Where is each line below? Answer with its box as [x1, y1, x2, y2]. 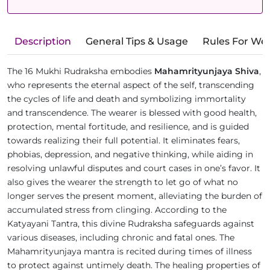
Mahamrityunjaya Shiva [154, 66, 259, 77]
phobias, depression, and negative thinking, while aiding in [7, 149, 253, 160]
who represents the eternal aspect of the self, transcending [7, 80, 254, 91]
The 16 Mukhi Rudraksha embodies [7, 66, 154, 77]
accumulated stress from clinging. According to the [7, 204, 227, 216]
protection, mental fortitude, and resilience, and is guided [7, 121, 249, 133]
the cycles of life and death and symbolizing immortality [7, 93, 246, 105]
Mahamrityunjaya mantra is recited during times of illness [7, 246, 252, 257]
